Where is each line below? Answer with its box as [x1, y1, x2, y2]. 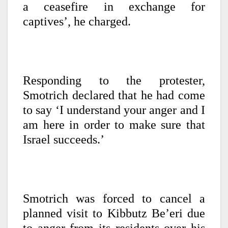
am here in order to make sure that [23, 118, 205, 132]
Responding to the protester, [23, 74, 205, 88]
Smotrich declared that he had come [23, 89, 205, 102]
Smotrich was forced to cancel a [23, 192, 205, 206]
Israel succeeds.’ [23, 133, 104, 147]
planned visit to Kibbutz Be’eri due [23, 207, 205, 220]
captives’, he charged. [23, 15, 131, 28]
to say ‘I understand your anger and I [23, 103, 205, 117]
